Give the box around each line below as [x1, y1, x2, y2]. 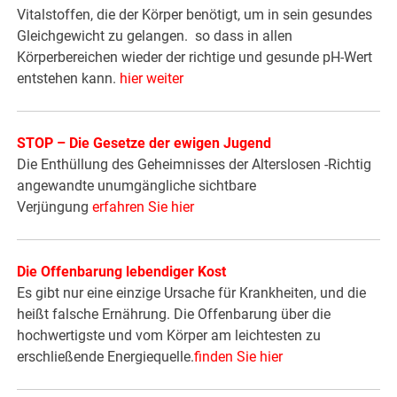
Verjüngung [17, 198, 93, 216]
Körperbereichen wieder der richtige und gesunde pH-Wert [17, 49, 373, 66]
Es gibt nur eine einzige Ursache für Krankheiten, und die [17, 284, 367, 302]
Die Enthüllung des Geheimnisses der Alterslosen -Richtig [17, 156, 372, 174]
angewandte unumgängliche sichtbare [17, 177, 257, 195]
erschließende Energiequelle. [17, 348, 195, 366]
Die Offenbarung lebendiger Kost [17, 263, 227, 281]
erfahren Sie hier [92, 198, 195, 216]
